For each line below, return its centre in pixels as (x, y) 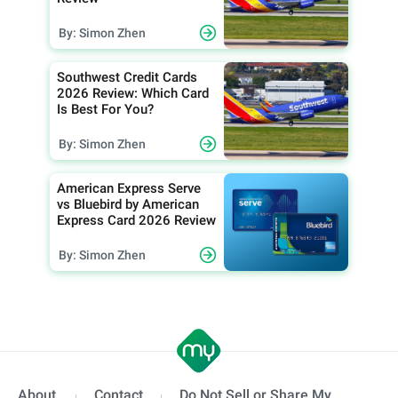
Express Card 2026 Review (136, 221)
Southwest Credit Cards (127, 78)
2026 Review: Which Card (133, 94)
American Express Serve (129, 189)
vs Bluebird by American (128, 205)
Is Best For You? (105, 110)
